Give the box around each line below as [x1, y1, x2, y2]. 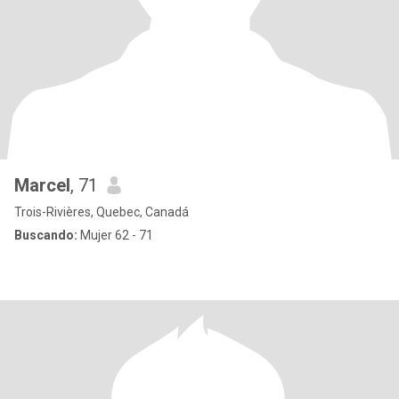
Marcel [14, 175, 70, 196]
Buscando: [14, 228, 77, 242]
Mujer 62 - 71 [77, 228, 153, 242]
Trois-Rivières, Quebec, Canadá [14, 205, 189, 219]
